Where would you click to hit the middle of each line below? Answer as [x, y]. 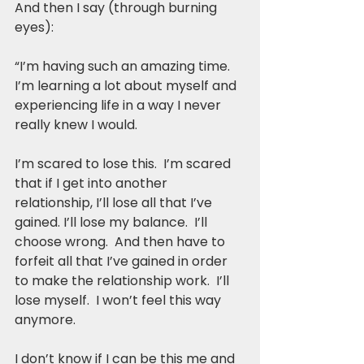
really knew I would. [76, 124]
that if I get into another [93, 183]
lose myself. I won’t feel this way [119, 300]
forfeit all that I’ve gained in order [123, 261]
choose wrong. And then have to [121, 241]
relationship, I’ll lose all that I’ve [115, 202]
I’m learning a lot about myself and [127, 85]
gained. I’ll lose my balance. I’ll [113, 222]
